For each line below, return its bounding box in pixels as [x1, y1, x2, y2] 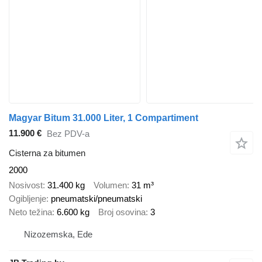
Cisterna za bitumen [9, 147, 85, 158]
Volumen [94, 180, 127, 191]
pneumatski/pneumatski [51, 194, 142, 204]
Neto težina [9, 207, 52, 218]
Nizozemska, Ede [24, 229, 92, 239]
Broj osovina [98, 207, 146, 218]
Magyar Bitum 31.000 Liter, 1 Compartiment [9, 112, 198, 123]
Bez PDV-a [47, 129, 89, 139]
